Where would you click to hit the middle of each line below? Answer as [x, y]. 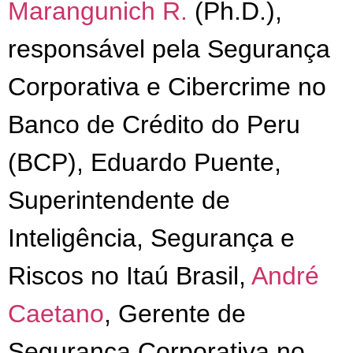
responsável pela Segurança [169, 48]
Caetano [56, 313]
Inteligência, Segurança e [151, 238]
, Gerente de [175, 313]
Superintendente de [119, 200]
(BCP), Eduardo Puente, [145, 162]
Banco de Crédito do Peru [154, 124]
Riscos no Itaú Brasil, [130, 275]
